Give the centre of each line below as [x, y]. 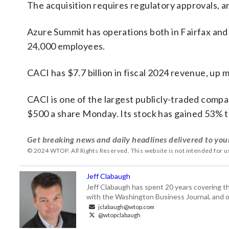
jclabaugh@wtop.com [126, 207]
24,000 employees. [66, 46]
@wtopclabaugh [119, 215]
